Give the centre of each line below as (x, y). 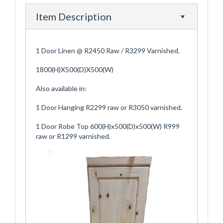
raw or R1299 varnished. (75, 136)
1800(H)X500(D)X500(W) (75, 70)
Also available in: (61, 89)
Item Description (74, 17)
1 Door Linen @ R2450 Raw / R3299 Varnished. (108, 51)
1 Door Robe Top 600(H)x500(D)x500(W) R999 (108, 126)
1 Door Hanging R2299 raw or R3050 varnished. (109, 108)
